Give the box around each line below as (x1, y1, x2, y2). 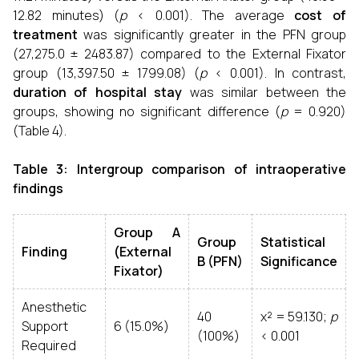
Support (22, 317, 68, 335)
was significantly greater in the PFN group (78, 26, 346, 43)
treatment (13, 26, 78, 43)
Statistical (260, 233, 325, 251)
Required (22, 337, 76, 354)
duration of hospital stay (13, 83, 183, 101)
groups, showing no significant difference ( (13, 103, 280, 120)
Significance (260, 252, 337, 270)
